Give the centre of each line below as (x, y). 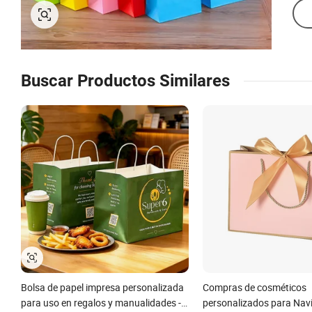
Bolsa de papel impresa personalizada (102, 287)
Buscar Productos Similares (125, 81)
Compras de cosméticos (254, 287)
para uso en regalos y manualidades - (101, 302)
